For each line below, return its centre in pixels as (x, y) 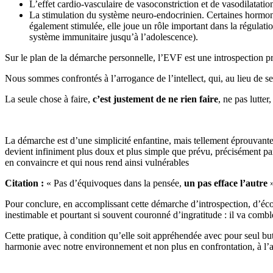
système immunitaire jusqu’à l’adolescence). (116, 37)
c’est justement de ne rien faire (154, 99)
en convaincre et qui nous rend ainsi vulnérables (97, 162)
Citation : (26, 183)
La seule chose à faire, (48, 99)
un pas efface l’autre (226, 183)
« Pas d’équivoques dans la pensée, (115, 183)
